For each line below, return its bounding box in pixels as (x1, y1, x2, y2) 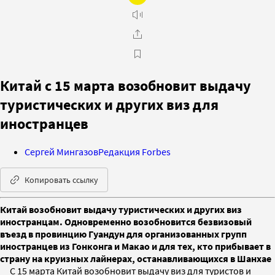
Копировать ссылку (25, 174, 98, 185)
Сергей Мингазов (25, 145, 98, 158)
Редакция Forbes (98, 145, 171, 158)
